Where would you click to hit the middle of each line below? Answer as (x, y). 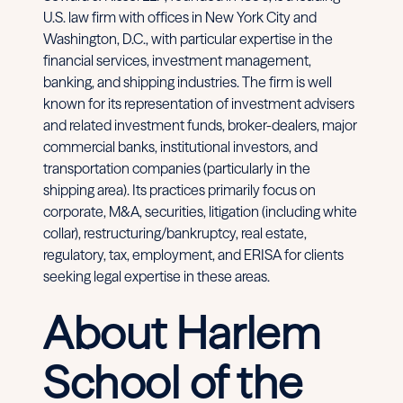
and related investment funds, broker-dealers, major (200, 125)
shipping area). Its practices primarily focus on (179, 189)
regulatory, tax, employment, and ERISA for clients (193, 254)
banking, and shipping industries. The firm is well (188, 81)
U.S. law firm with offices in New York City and (180, 17)
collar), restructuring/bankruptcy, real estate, (175, 233)
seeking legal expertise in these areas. (157, 276)
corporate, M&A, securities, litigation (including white (200, 211)
